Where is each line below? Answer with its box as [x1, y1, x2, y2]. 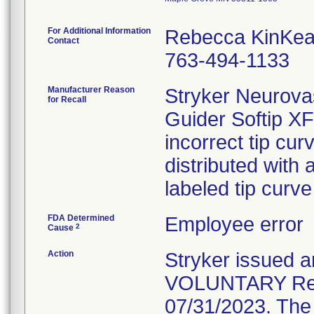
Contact [48, 36, 79, 46]
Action [48, 249, 74, 259]
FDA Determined [48, 213, 114, 223]
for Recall [48, 95, 86, 104]
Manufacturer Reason [48, 85, 135, 95]
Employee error [165, 213, 303, 235]
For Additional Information [48, 26, 151, 36]
